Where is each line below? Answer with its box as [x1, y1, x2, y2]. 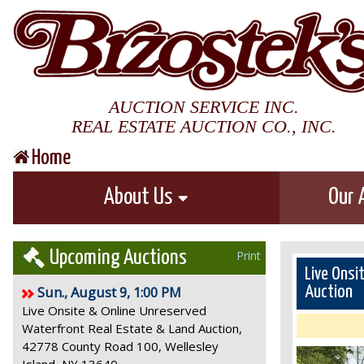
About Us [103, 186, 176, 209]
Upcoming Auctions [46, 247, 187, 269]
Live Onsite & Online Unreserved [22, 302, 206, 318]
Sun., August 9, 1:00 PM [37, 283, 181, 301]
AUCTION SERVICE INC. [109, 96, 299, 117]
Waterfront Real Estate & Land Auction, [22, 320, 242, 336]
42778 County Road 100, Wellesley [22, 338, 219, 354]
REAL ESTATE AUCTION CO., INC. [71, 115, 336, 136]
